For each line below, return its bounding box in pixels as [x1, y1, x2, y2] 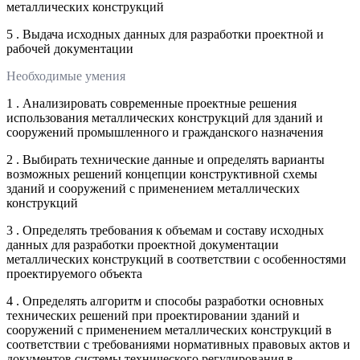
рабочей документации [6, 41, 133, 55]
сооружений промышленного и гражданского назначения [6, 125, 323, 139]
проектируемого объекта [6, 266, 142, 280]
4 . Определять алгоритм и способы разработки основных [6, 293, 324, 308]
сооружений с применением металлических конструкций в [6, 322, 332, 337]
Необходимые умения [6, 68, 125, 83]
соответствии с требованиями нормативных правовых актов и [6, 337, 350, 351]
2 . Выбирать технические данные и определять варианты [6, 152, 325, 166]
